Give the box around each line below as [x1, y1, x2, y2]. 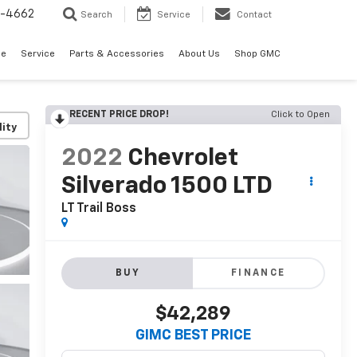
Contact [237, 10, 272, 20]
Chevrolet [127, 147, 238, 171]
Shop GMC [234, 49, 280, 60]
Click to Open [271, 110, 330, 120]
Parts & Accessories [69, 49, 164, 60]
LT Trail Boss [61, 202, 136, 216]
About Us [178, 49, 220, 60]
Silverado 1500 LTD [61, 175, 273, 199]
